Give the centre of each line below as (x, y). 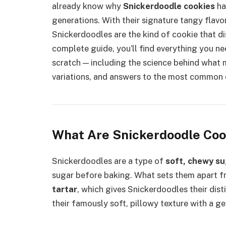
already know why (88, 6)
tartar (65, 189)
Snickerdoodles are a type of (109, 161)
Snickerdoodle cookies (169, 6)
